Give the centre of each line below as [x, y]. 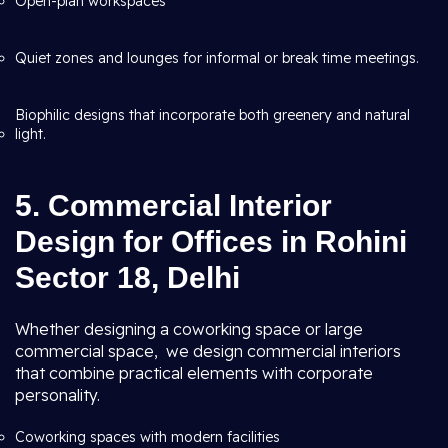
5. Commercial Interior [173, 205]
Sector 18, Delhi [127, 277]
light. [30, 134]
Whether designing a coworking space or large [189, 329]
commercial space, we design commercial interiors [208, 351]
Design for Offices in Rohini [211, 241]
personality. [57, 395]
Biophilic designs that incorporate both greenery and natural [212, 115]
